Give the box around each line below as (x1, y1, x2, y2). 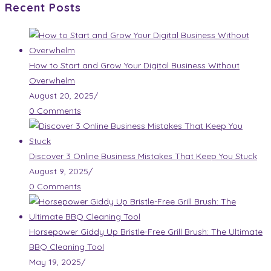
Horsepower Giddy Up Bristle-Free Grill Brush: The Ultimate (29, 226, 263, 237)
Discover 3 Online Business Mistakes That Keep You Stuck (29, 150, 257, 162)
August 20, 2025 (29, 90, 94, 101)
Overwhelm (29, 74, 75, 86)
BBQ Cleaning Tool (29, 241, 104, 252)
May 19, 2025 (29, 256, 81, 267)
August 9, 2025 (29, 165, 88, 177)
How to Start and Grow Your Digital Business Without (29, 59, 240, 71)
